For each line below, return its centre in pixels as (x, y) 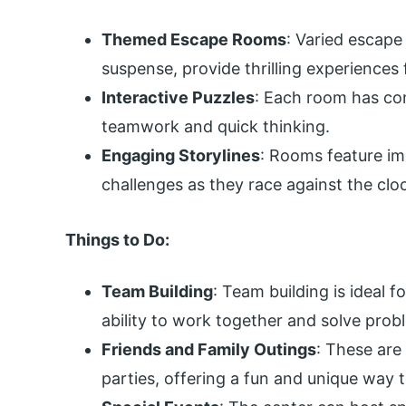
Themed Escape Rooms (194, 40)
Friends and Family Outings (209, 350)
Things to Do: (117, 240)
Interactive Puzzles (178, 98)
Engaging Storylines (181, 156)
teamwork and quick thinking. (216, 127)
